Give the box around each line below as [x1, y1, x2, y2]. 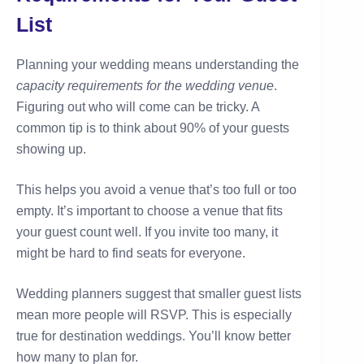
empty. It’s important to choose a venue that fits [16, 203, 283, 218]
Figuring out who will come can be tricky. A [16, 99, 259, 114]
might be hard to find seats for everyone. [16, 245, 245, 260]
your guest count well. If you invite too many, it [16, 224, 278, 239]
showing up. [16, 141, 86, 156]
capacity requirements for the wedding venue [16, 78, 274, 93]
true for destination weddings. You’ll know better [16, 328, 291, 343]
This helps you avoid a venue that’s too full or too [16, 182, 297, 197]
